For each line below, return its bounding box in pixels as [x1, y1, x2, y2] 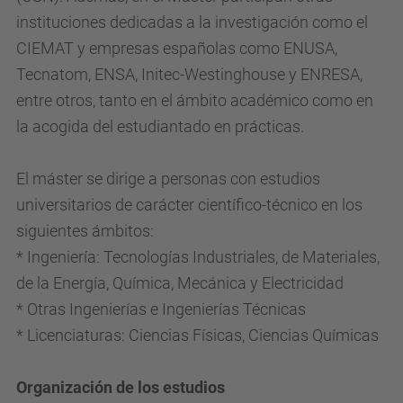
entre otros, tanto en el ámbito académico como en [16, 91, 373, 110]
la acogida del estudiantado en [16, 117, 235, 136]
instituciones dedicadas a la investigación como [16, 13, 356, 31]
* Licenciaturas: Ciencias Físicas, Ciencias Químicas [16, 326, 379, 345]
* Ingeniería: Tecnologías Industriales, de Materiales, [16, 247, 380, 266]
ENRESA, [300, 65, 363, 84]
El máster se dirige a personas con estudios [16, 169, 320, 188]
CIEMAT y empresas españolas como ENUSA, [16, 39, 337, 58]
